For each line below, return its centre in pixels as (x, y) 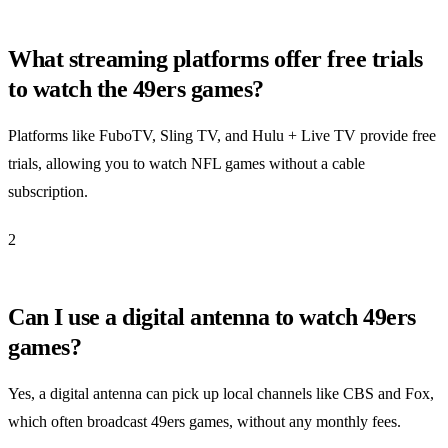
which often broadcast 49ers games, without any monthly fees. (204, 422)
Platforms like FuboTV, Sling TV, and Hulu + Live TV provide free (222, 136)
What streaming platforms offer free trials (215, 59)
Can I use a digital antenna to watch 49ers (212, 317)
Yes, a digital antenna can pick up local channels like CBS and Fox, (221, 394)
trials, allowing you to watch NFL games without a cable (186, 164)
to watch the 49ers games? (136, 89)
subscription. (48, 192)
